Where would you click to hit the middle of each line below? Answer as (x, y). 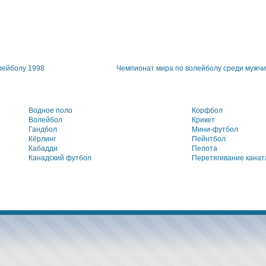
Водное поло (50, 110)
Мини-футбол (215, 129)
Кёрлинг (42, 139)
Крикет (203, 120)
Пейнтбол (209, 139)
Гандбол (43, 129)
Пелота (205, 148)
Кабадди (43, 148)
